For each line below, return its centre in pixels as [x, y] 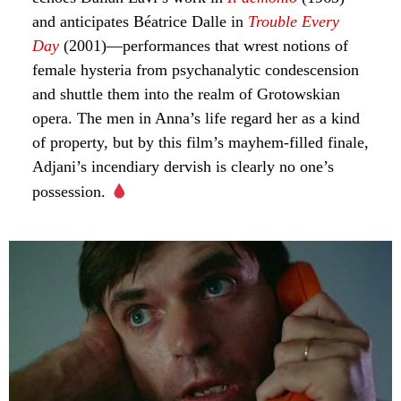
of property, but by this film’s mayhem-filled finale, [200, 143]
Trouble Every [294, 22]
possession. [71, 192]
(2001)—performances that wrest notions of [204, 46]
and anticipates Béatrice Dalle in [140, 22]
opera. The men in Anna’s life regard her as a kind [196, 119]
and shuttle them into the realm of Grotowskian [186, 94]
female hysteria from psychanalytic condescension [196, 70]
